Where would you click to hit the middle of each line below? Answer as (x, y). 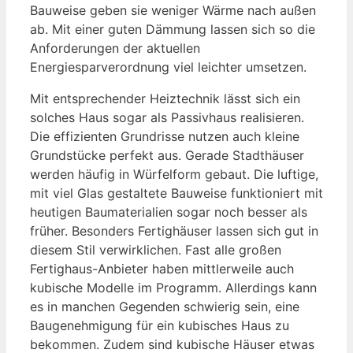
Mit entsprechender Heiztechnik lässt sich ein (165, 98)
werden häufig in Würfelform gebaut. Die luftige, (174, 174)
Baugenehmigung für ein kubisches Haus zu (160, 325)
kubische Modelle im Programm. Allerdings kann (173, 287)
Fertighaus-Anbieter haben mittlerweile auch (162, 268)
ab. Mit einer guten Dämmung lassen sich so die (173, 29)
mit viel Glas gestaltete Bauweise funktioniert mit (176, 193)
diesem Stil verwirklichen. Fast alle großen (156, 249)
